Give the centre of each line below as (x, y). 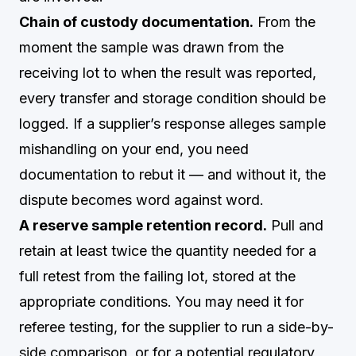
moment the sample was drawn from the (151, 47)
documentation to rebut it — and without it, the (172, 174)
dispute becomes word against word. (141, 200)
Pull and (295, 225)
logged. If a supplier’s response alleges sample (172, 124)
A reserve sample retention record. (143, 225)
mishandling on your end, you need (134, 149)
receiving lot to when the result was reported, (168, 73)
